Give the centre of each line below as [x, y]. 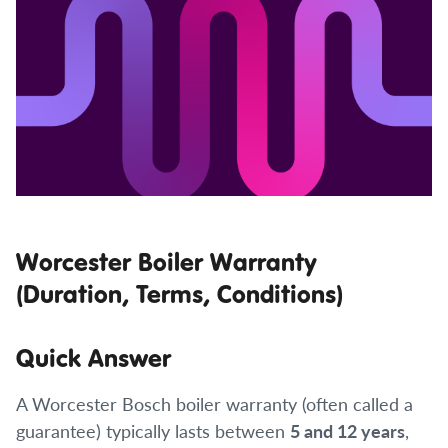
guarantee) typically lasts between [153, 430]
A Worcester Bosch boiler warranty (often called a [214, 403]
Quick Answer [93, 357]
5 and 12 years [347, 430]
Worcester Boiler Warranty [166, 261]
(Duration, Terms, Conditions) [179, 293]
